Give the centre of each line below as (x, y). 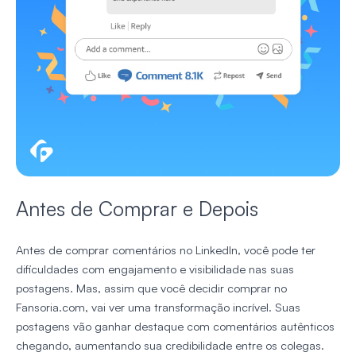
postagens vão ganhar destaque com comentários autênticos (175, 327)
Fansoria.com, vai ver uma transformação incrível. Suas (158, 308)
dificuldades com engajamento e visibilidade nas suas (155, 269)
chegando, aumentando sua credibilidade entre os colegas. (170, 346)
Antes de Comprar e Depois (137, 209)
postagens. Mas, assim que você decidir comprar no (151, 288)
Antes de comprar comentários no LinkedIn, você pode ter (166, 250)
